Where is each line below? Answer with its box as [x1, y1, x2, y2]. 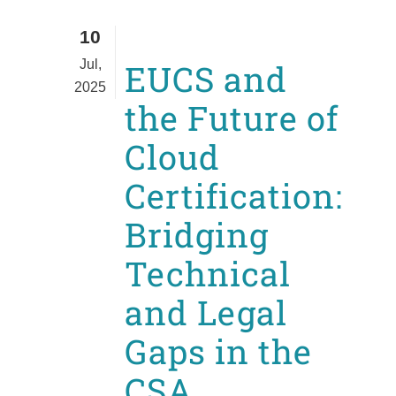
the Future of [125, 95, 339, 141]
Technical [125, 251, 291, 296]
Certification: [125, 173, 343, 218]
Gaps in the [125, 329, 312, 374]
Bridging [125, 212, 269, 257]
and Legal [125, 290, 287, 335]
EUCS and [125, 57, 287, 102]
